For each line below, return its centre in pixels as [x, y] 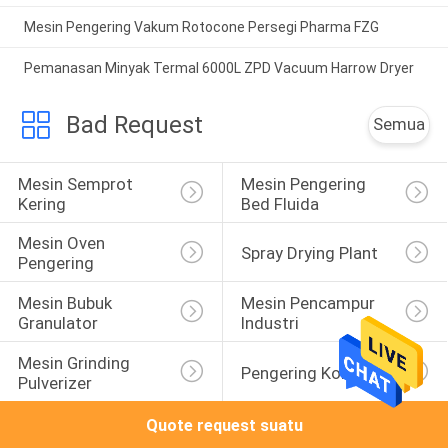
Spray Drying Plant [309, 253]
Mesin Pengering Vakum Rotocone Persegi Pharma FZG [201, 27]
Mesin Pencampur [309, 303]
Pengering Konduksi [315, 372]
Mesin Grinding [75, 362]
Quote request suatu [224, 425]
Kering [41, 203]
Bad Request [134, 125]
